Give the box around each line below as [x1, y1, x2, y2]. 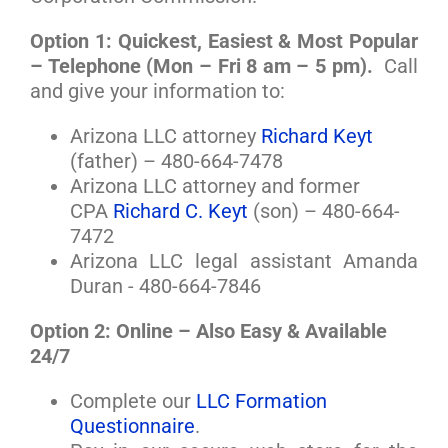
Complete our [69, 389, 196, 414]
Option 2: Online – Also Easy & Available [29, 319, 387, 344]
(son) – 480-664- [247, 199, 400, 224]
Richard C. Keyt [112, 199, 248, 224]
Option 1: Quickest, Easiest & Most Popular [29, 29, 419, 54]
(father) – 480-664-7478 [69, 149, 283, 174]
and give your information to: [29, 79, 285, 104]
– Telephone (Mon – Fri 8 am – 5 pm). [29, 54, 385, 79]
